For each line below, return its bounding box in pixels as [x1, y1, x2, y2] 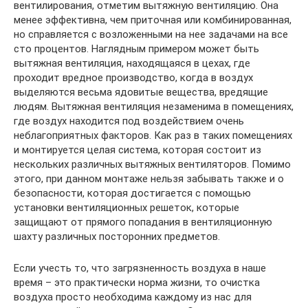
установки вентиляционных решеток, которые [14, 201, 239, 214]
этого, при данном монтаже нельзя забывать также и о [14, 172, 284, 185]
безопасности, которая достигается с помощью [14, 186, 251, 199]
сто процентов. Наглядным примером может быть [14, 42, 259, 55]
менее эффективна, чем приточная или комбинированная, [14, 13, 291, 26]
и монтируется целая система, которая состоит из [14, 143, 261, 156]
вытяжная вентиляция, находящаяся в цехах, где [14, 56, 250, 69]
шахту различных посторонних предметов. [14, 230, 220, 243]
